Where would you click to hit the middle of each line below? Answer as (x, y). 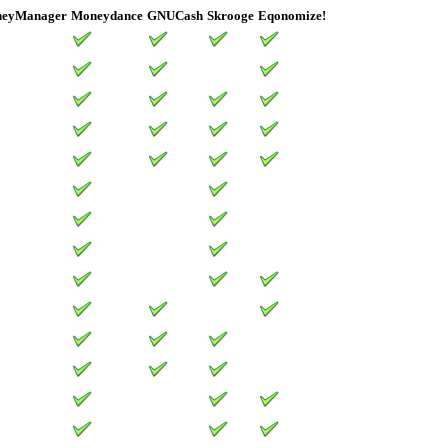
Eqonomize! (291, 15)
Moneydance (106, 15)
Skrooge (230, 15)
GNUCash (174, 15)
